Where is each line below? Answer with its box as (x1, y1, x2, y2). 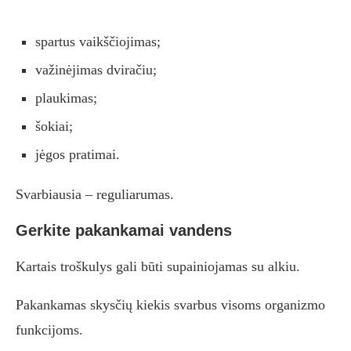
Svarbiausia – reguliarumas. (16, 186, 174, 203)
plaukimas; (35, 90, 97, 107)
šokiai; (35, 118, 73, 135)
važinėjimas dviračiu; (35, 62, 157, 78)
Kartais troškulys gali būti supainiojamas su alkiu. (16, 259, 300, 275)
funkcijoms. (16, 322, 83, 338)
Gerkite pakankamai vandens (16, 222, 232, 240)
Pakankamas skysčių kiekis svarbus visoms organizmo (16, 297, 325, 313)
